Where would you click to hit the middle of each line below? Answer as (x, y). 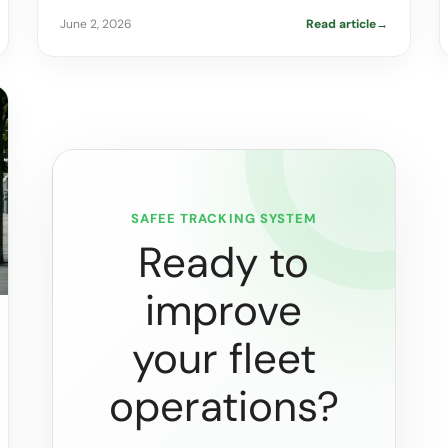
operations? (223, 407)
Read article (341, 23)
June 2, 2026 (95, 23)
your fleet (223, 359)
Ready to (224, 263)
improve (224, 311)
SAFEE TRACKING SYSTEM (224, 219)
